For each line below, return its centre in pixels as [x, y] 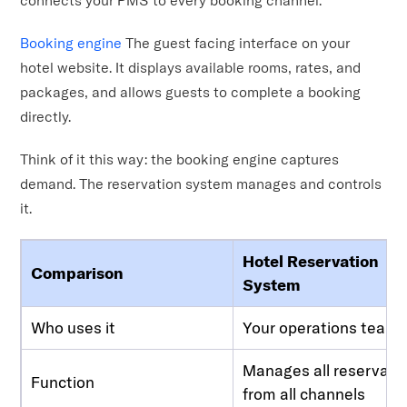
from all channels [304, 393]
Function [63, 382]
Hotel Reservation [311, 261]
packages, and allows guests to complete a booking [191, 91]
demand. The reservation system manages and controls [201, 183]
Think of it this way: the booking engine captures [180, 159]
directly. [46, 116]
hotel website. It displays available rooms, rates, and [191, 67]
